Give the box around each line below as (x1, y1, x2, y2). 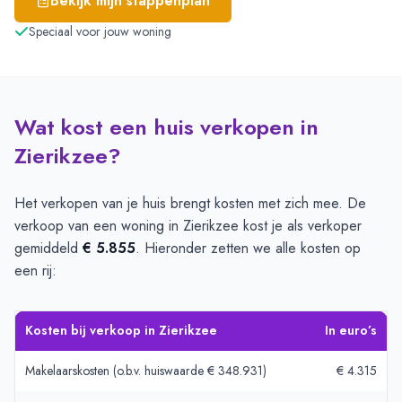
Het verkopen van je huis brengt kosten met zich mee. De (14, 193, 366, 214)
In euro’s (325, 321, 377, 339)
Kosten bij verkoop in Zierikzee (25, 321, 217, 339)
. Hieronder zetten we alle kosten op (135, 238, 361, 258)
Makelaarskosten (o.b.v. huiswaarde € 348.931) (25, 362, 267, 380)
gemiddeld (14, 238, 83, 258)
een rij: (14, 260, 57, 281)
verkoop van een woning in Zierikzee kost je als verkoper (14, 215, 362, 236)
